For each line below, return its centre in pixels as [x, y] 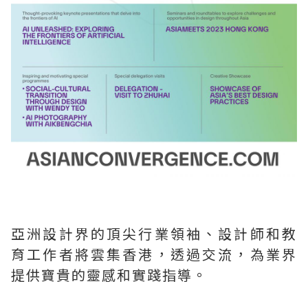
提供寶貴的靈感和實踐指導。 [109, 274]
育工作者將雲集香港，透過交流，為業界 [154, 254]
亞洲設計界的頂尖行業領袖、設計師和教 [154, 233]
